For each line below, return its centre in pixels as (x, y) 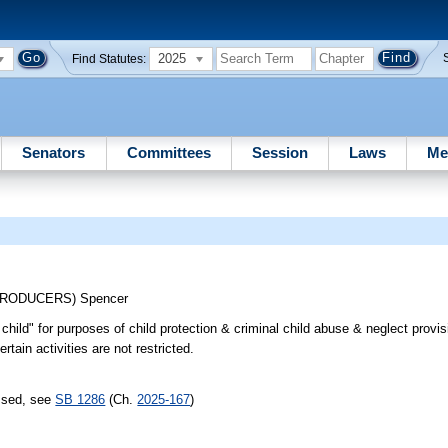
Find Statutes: (109, 58)
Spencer (104, 299)
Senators (54, 152)
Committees (168, 152)
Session (279, 152)
